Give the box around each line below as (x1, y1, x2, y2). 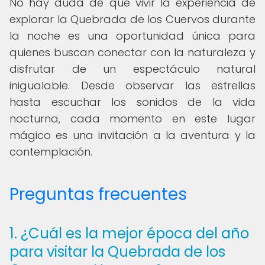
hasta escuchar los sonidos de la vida (9, 95, 256, 109)
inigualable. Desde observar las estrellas (9, 78, 256, 93)
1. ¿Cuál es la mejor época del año (9, 224, 249, 243)
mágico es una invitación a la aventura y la (9, 128, 256, 143)
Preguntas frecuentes (9, 183, 187, 206)
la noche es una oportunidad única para (9, 28, 256, 43)
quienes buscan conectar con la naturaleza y (9, 45, 256, 60)
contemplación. (9, 144, 92, 159)
